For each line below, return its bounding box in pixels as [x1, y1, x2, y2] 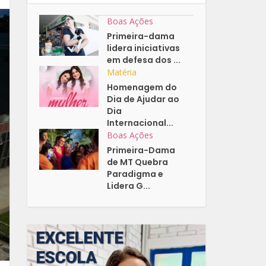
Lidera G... [107, 180, 151, 192]
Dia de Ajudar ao [107, 93, 180, 106]
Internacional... [107, 117, 174, 129]
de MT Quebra [107, 156, 169, 169]
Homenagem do [107, 81, 178, 94]
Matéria [107, 66, 137, 78]
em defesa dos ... [107, 54, 181, 66]
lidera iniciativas [107, 42, 180, 55]
